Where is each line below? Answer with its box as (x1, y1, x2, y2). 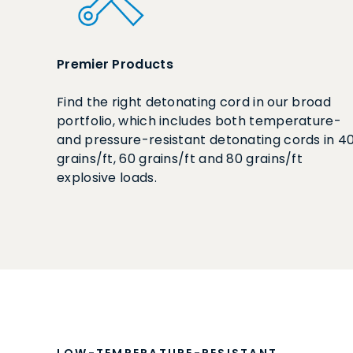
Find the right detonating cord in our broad (57, 93, 331, 111)
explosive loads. (57, 169, 157, 187)
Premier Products (57, 55, 173, 73)
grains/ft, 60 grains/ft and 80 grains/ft (57, 150, 303, 168)
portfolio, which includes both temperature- (57, 112, 341, 130)
